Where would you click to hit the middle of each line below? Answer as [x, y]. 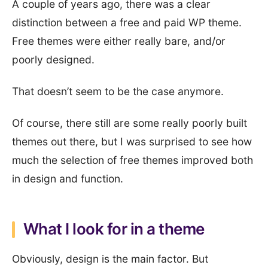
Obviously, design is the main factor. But [110, 259]
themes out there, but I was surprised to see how [132, 141]
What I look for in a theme [114, 229]
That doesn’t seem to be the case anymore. [118, 91]
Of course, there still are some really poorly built [130, 123]
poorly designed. [53, 60]
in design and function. [68, 179]
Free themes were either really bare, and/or [119, 41]
